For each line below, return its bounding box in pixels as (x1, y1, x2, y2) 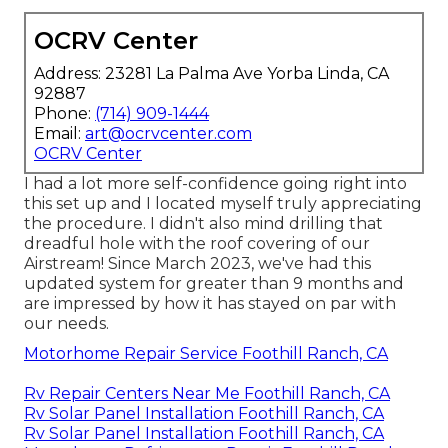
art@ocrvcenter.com (85, 123, 252, 143)
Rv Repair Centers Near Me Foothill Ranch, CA (24, 383, 390, 403)
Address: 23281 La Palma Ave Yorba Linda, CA (34, 63, 389, 83)
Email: (34, 123, 85, 143)
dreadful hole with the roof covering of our (24, 233, 370, 253)
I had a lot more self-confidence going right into (24, 173, 407, 193)
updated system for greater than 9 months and (24, 273, 404, 293)
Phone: (34, 103, 95, 123)
